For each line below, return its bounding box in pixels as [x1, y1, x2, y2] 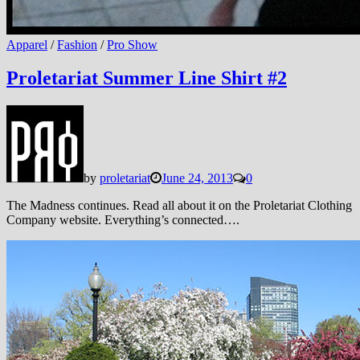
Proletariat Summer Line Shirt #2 [6, 67, 287, 89]
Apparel [6, 37, 47, 51]
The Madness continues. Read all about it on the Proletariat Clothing [6, 198, 352, 213]
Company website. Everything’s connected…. [6, 213, 239, 227]
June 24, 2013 [162, 171, 233, 186]
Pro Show [107, 37, 157, 51]
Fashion [57, 37, 97, 51]
